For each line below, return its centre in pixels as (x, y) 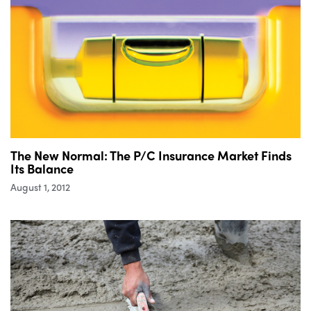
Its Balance (42, 168)
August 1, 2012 (40, 186)
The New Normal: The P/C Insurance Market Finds (151, 155)
